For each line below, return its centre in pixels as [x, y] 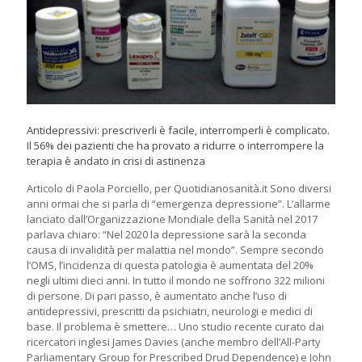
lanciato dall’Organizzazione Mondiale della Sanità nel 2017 [172, 219]
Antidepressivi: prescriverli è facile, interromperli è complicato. [178, 130]
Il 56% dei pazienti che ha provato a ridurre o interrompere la [175, 145]
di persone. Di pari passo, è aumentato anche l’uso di [157, 295]
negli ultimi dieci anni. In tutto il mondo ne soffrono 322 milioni [176, 280]
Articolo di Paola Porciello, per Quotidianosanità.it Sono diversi [179, 188]
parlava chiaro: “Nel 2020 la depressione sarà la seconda [166, 234]
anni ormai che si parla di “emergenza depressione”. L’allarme [179, 203]
